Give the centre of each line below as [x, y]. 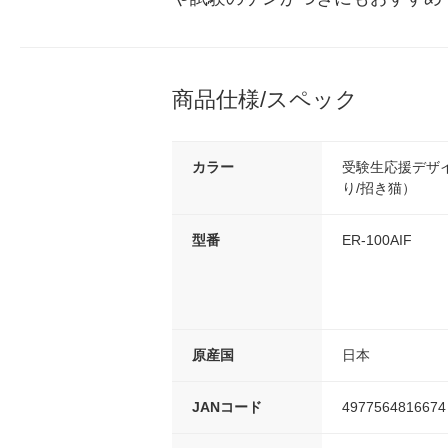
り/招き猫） [379, 187]
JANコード [227, 406]
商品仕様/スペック [265, 99]
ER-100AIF [377, 239]
